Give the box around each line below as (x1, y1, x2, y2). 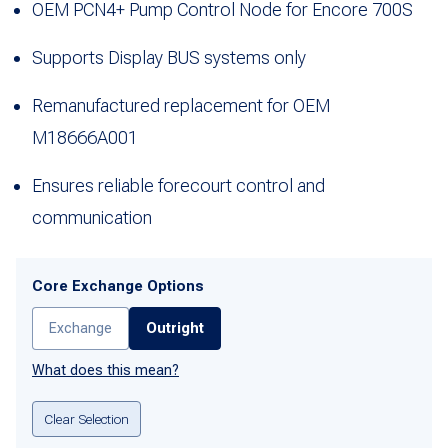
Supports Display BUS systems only (32, 46, 306, 68)
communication (32, 206, 152, 228)
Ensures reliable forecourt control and (32, 174, 325, 196)
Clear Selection (44, 410, 130, 427)
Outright (146, 319, 204, 337)
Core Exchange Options (32, 277, 204, 295)
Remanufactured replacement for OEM (32, 94, 330, 116)
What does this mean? (32, 361, 179, 379)
